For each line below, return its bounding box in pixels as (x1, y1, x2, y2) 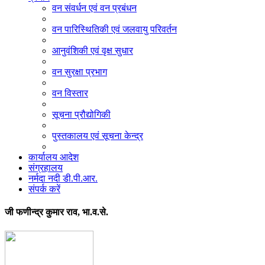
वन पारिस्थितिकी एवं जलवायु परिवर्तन (52, 24, 177, 34)
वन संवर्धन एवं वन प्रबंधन (52, 3, 137, 13)
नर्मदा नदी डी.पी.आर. (28, 173, 98, 183)
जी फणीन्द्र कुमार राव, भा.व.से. (5, 207, 108, 218)
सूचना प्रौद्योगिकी (52, 109, 111, 119)
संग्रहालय (28, 163, 63, 173)
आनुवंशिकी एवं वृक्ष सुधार (52, 46, 133, 56)
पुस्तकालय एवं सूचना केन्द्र (52, 131, 143, 141)
